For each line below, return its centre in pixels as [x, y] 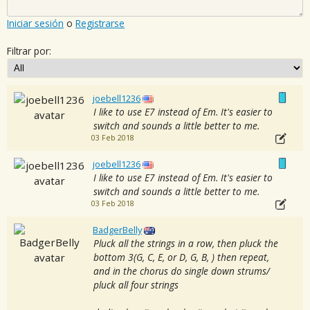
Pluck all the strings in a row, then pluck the [185, 244]
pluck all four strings [136, 285]
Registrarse [100, 24]
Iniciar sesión [35, 24]
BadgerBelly [118, 230]
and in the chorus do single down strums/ [181, 271]
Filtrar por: [29, 51]
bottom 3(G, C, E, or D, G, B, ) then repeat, [181, 257]
